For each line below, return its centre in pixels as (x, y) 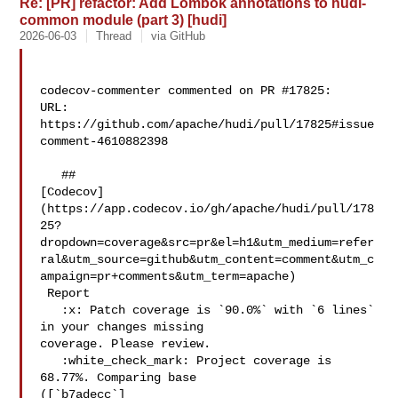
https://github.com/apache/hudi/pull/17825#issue (207, 124)
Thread (114, 36)
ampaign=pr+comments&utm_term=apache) (168, 276)
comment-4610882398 (104, 141)
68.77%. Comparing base (122, 378)
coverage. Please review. (126, 344)
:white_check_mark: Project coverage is (51, 361)
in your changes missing (126, 327)
